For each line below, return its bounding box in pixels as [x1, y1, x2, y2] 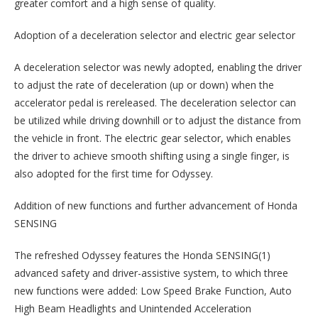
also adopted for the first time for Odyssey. [14, 166, 213, 180]
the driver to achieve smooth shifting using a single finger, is [14, 148, 290, 163]
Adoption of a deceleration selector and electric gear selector [14, 28, 295, 42]
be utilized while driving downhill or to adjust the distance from [14, 113, 301, 127]
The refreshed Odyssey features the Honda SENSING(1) [14, 248, 270, 262]
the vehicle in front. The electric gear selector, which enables [14, 131, 291, 145]
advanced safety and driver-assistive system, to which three [14, 265, 288, 280]
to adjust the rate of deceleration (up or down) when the [14, 77, 274, 92]
